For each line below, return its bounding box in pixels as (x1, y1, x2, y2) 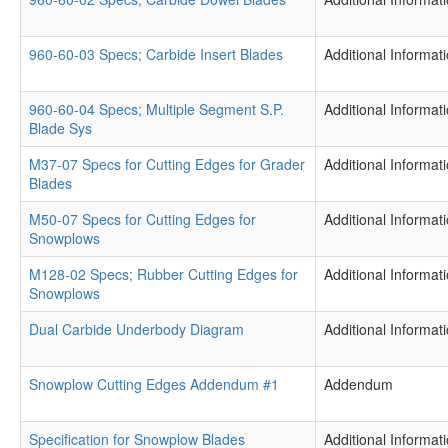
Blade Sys (29, 118, 92, 138)
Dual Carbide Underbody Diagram (29, 319, 244, 339)
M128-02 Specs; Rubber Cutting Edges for (29, 264, 298, 284)
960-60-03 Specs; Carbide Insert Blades (29, 44, 283, 64)
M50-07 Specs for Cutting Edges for (29, 209, 256, 229)
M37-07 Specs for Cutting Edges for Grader (29, 154, 305, 174)
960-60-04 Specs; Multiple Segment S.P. (29, 99, 284, 119)
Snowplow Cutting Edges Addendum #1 (29, 374, 279, 394)
